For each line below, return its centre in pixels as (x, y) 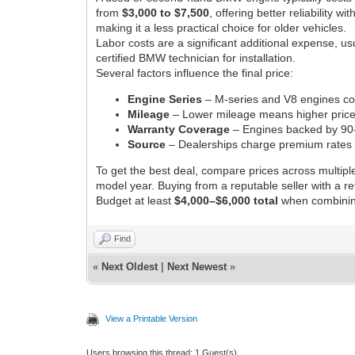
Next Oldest (130, 266)
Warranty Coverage (179, 129)
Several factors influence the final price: (195, 73)
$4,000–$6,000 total (227, 200)
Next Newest (197, 266)
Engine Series (165, 99)
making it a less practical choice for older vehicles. (221, 27)
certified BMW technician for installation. (196, 57)
